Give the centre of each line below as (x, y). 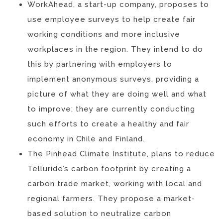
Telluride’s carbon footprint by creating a (109, 168)
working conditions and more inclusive (104, 34)
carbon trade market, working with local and (115, 183)
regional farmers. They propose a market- (111, 198)
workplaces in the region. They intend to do (115, 49)
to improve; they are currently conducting (111, 109)
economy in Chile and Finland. (86, 139)
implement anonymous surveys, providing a (113, 79)
